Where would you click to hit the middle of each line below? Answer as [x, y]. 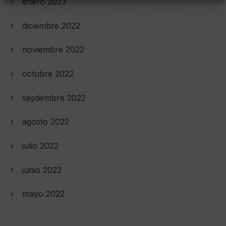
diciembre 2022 [51, 25]
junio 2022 [42, 170]
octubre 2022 [48, 74]
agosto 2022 [46, 122]
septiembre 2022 [54, 98]
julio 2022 [40, 146]
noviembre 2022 [53, 50]
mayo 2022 [43, 194]
